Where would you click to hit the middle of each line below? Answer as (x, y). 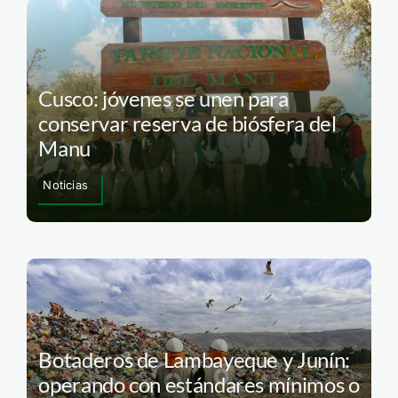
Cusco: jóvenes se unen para (163, 99)
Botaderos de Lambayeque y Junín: (194, 359)
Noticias (65, 185)
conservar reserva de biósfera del (187, 123)
